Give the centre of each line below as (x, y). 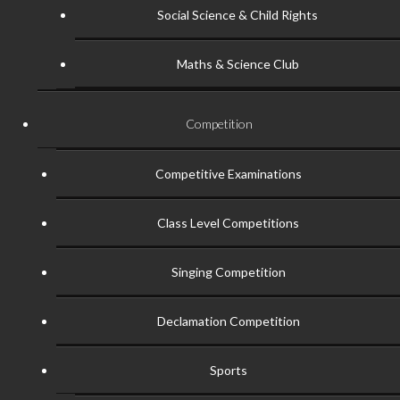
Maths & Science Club (237, 63)
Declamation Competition (228, 321)
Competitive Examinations (228, 173)
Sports (228, 370)
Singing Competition (228, 271)
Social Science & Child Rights (237, 14)
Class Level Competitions (228, 222)
